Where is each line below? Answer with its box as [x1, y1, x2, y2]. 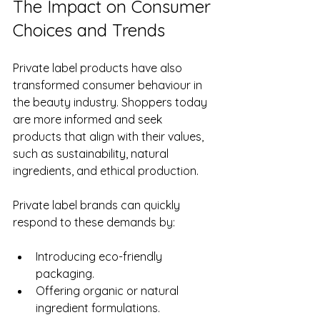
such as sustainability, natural [13, 146, 171, 161]
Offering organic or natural [36, 284, 181, 299]
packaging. [36, 266, 94, 281]
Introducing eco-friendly [36, 249, 165, 264]
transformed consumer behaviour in [13, 78, 205, 93]
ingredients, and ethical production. [13, 164, 199, 179]
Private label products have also [13, 61, 185, 76]
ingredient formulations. [36, 301, 160, 316]
